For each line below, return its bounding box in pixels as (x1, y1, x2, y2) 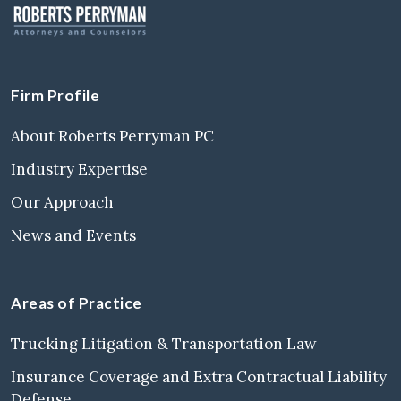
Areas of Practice (11, 293, 142, 312)
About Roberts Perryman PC (11, 125, 214, 146)
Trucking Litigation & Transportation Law (11, 333, 317, 354)
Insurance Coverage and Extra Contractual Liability (11, 366, 387, 387)
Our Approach (11, 192, 114, 212)
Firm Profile (11, 85, 99, 105)
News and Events (11, 225, 136, 245)
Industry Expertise (11, 158, 148, 179)
